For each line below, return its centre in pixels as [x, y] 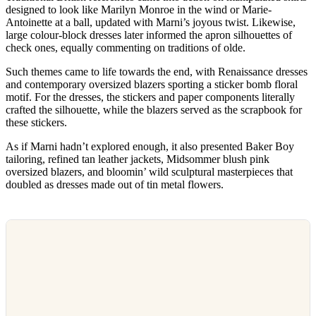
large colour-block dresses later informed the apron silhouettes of [149, 35]
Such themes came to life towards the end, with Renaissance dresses [157, 71]
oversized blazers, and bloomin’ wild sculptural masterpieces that [149, 171]
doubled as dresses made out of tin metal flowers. [116, 184]
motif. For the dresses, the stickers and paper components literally [150, 97]
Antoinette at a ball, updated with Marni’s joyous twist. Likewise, [151, 22]
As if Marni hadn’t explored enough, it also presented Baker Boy [150, 146]
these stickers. [36, 122]
